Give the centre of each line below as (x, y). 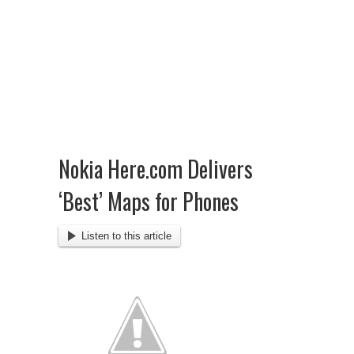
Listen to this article (126, 235)
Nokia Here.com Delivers (156, 169)
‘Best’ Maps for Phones (149, 201)
